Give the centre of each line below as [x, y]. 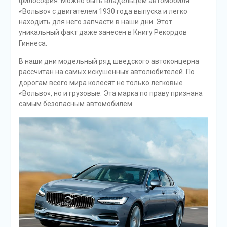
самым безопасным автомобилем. [76, 104]
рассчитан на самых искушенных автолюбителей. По [106, 72]
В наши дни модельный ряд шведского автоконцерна [109, 61]
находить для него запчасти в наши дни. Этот [95, 22]
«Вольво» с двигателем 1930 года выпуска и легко [103, 11]
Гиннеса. [33, 43]
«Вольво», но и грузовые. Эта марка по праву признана [110, 93]
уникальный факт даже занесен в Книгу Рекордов [103, 32]
